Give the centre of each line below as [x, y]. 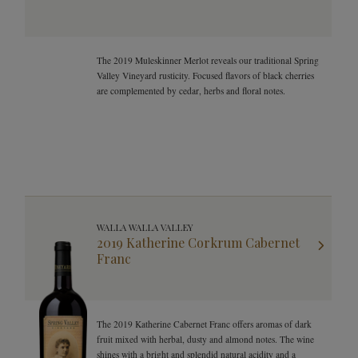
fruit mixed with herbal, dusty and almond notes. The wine [205, 339]
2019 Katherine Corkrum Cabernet [198, 243]
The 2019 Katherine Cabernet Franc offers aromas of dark [204, 324]
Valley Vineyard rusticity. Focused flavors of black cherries [205, 76]
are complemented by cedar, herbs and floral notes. [191, 91]
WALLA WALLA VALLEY [145, 227]
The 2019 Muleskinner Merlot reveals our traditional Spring [208, 60]
